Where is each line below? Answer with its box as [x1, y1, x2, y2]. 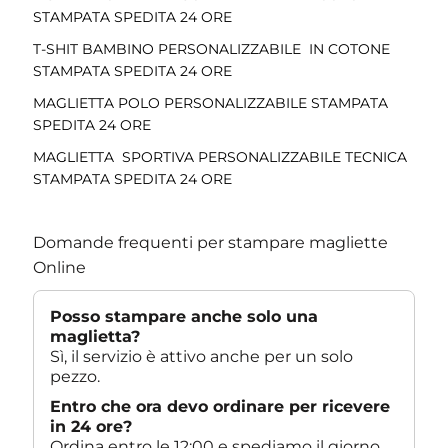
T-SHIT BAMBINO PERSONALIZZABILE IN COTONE [33, 39, 391, 58]
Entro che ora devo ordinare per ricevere [50, 396, 391, 416]
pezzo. [50, 366, 101, 386]
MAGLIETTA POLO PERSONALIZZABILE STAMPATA [33, 93, 389, 112]
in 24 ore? [50, 416, 133, 436]
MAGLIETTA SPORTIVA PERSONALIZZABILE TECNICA [33, 147, 408, 166]
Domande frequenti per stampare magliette [33, 232, 389, 252]
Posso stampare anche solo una [50, 306, 319, 326]
